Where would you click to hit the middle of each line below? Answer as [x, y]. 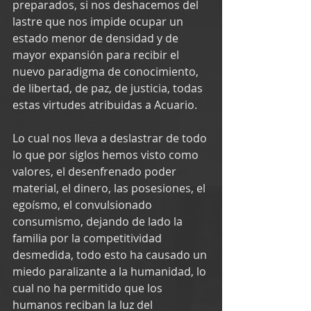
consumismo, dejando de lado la [99, 221]
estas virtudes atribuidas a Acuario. [105, 104]
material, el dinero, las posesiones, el [110, 188]
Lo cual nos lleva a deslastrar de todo [111, 138]
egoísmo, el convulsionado [84, 204]
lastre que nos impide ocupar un [99, 21]
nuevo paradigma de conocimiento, [107, 71]
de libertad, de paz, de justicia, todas [109, 88]
